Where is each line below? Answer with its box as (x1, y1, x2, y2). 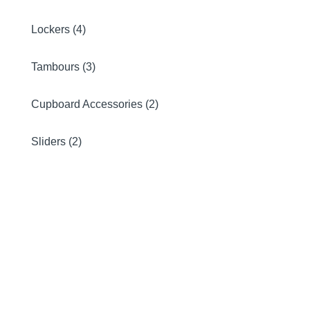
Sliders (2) (31, 136, 82, 147)
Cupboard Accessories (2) (31, 98, 158, 110)
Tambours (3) (31, 61, 95, 73)
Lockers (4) (31, 24, 86, 35)
